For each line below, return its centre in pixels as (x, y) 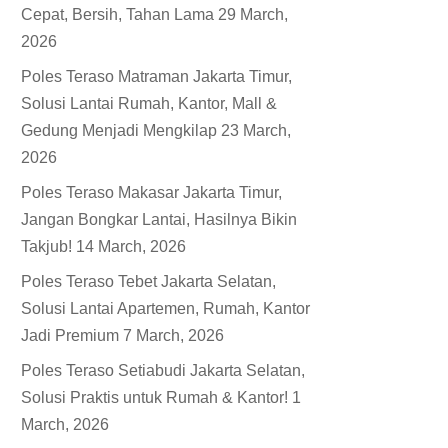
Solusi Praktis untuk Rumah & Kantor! (155, 397)
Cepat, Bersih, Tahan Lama (118, 14)
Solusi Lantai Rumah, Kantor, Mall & (149, 103)
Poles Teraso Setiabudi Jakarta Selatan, (163, 370)
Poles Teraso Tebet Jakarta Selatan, (149, 281)
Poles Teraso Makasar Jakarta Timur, (152, 192)
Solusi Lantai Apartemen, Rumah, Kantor (166, 308)
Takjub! (47, 246)
